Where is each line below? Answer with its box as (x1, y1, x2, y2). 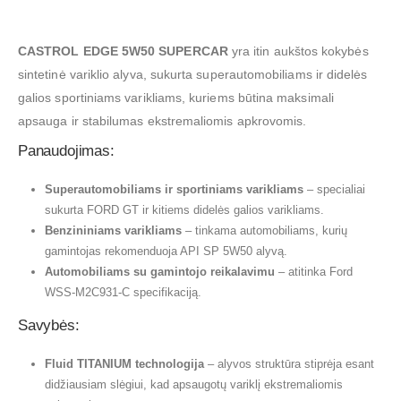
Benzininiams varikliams (44, 224, 182, 238)
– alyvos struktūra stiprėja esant (203, 357, 374, 371)
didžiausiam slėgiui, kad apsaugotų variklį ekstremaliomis (44, 378, 343, 392)
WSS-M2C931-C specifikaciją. (44, 286, 201, 300)
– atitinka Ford (274, 265, 353, 279)
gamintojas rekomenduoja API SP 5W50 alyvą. (44, 244, 287, 259)
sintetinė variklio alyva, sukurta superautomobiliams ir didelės (18, 67, 368, 82)
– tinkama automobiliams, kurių (181, 224, 347, 238)
